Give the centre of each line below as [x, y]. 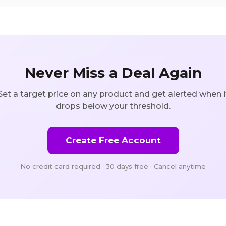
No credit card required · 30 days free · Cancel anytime [113, 166]
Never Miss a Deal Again [113, 72]
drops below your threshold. [113, 106]
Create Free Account [113, 140]
